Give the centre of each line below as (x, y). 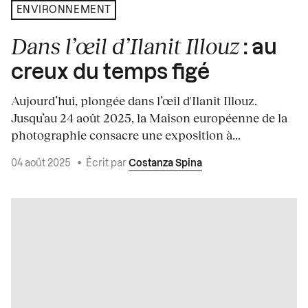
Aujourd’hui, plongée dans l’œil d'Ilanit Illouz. (134, 101)
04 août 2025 (42, 164)
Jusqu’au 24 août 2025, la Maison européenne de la (149, 118)
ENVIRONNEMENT (64, 10)
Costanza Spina (165, 164)
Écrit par (107, 164)
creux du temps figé (110, 73)
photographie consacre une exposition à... (126, 135)
